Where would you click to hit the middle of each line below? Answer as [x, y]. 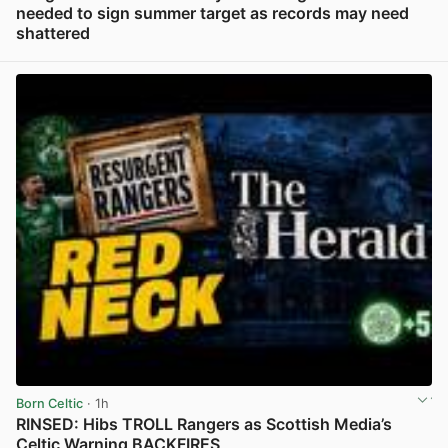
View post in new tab [366, 55]
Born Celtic [49, 403]
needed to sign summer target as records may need [212, 12]
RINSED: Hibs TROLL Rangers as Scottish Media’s [204, 423]
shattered [53, 32]
